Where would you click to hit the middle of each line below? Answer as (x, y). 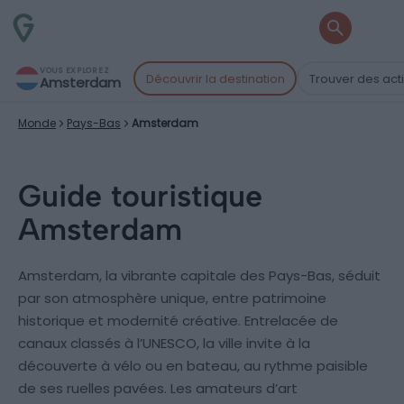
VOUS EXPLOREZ (75, 70)
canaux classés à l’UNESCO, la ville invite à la (164, 343)
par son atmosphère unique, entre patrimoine (172, 298)
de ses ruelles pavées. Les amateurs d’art (158, 388)
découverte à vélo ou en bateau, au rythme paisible (193, 366)
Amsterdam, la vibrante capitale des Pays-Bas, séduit (199, 275)
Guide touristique (140, 196)
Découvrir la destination (215, 78)
